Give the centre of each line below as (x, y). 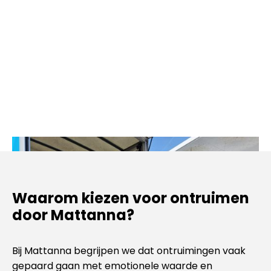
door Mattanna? (73, 215)
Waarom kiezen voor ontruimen (131, 198)
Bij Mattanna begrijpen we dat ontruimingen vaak (129, 251)
